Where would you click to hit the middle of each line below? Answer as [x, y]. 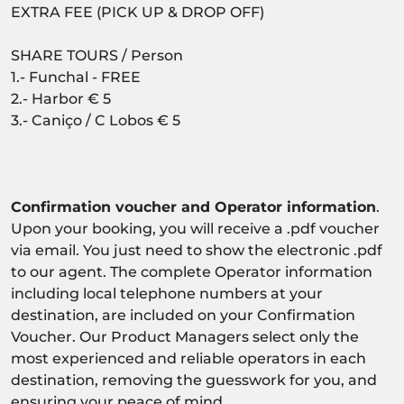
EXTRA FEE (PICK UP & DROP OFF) [138, 13]
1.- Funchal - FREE [76, 78]
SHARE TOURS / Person [97, 56]
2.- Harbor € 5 [61, 99]
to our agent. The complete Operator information [192, 272]
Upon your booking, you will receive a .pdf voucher [195, 229]
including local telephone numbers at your [167, 294]
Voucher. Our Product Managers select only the [185, 337]
